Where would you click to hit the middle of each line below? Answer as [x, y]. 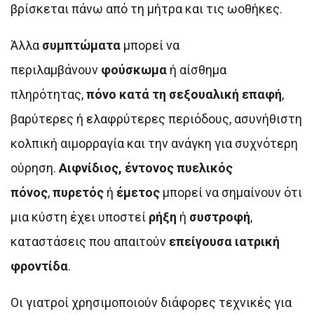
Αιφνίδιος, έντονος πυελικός [146, 168]
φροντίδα [39, 266]
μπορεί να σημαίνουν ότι [231, 193]
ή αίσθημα [197, 70]
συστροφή [220, 217]
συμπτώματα [81, 46]
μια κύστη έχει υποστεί [80, 217]
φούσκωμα [134, 70]
